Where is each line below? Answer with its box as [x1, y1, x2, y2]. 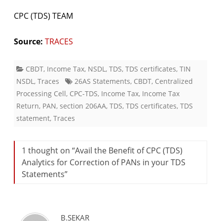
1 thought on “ [22, 145, 75, 156]
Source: [14, 36, 43, 47]
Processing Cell [16, 88, 66, 98]
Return [16, 101, 39, 110]
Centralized [155, 76, 193, 86]
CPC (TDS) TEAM [14, 10, 73, 21]
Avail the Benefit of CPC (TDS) [75, 145, 183, 156]
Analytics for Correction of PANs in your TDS [22, 156, 185, 168]
